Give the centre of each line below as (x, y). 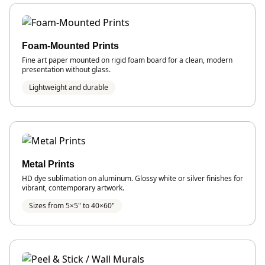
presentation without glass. (66, 69)
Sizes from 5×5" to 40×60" (72, 205)
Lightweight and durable (69, 87)
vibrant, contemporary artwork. (73, 188)
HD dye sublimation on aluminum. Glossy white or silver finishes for (132, 178)
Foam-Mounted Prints (70, 46)
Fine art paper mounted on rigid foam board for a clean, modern (127, 60)
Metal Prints (48, 164)
